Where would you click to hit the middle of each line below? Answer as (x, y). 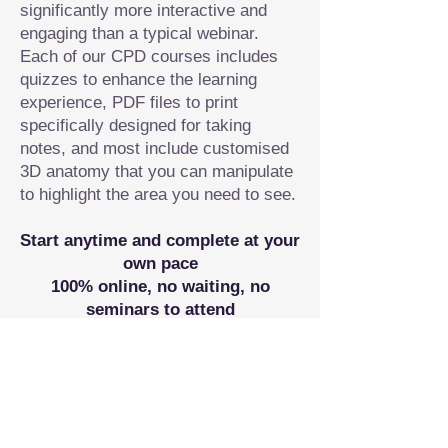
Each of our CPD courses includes (149, 56)
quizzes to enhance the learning (138, 79)
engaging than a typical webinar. (139, 33)
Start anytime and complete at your (160, 240)
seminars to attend (160, 309)
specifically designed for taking (135, 125)
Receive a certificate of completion (160, 332)
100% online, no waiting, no (160, 286)
